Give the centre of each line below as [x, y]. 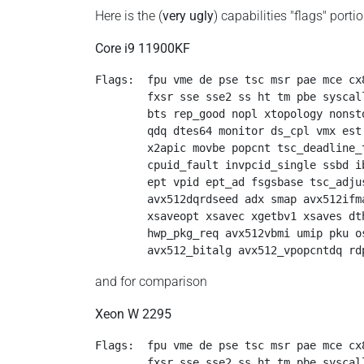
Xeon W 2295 [133, 314]
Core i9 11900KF [143, 48]
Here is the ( [129, 16]
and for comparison [151, 282]
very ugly [188, 16]
